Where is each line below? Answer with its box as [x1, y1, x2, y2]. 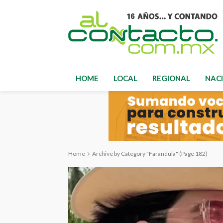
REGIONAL [152, 74, 190, 83]
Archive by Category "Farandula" [92, 150, 178, 157]
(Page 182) [178, 150, 208, 157]
